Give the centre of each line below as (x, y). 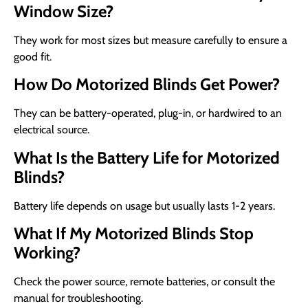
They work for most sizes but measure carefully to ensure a (151, 40)
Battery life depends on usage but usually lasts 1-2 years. (144, 206)
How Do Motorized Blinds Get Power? (147, 85)
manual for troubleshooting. (78, 298)
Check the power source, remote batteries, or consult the (144, 282)
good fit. (33, 56)
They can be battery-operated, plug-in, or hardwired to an (148, 113)
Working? (47, 253)
